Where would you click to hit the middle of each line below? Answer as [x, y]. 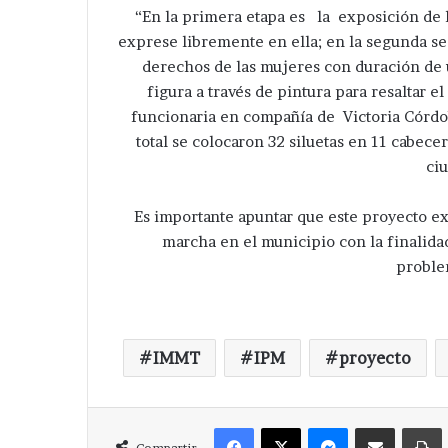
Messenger [381, 426]
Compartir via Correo [416, 426]
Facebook [283, 426]
